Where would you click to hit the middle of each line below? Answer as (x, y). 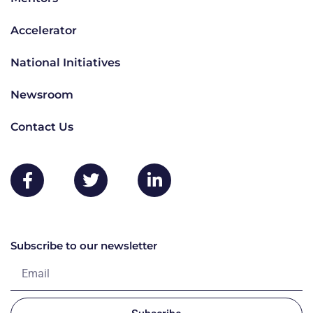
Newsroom (42, 94)
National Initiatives (65, 62)
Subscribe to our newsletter (84, 245)
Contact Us (42, 126)
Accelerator (44, 30)
